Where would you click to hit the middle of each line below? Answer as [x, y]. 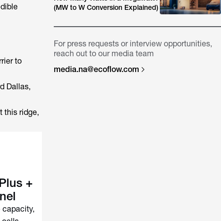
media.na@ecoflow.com [97, 69]
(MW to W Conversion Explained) [106, 7]
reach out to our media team [104, 54]
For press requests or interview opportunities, [133, 44]
